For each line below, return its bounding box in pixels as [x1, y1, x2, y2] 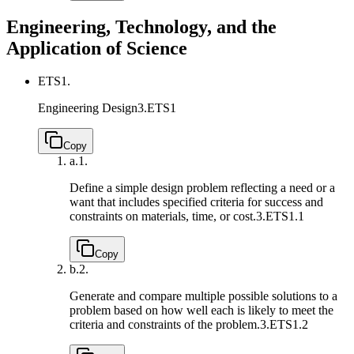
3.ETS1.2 [260, 318, 308, 332]
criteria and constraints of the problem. [70, 318, 260, 332]
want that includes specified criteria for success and [70, 195, 323, 209]
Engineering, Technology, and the [6, 16, 277, 37]
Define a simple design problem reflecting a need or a [70, 181, 335, 195]
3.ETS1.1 [256, 209, 304, 224]
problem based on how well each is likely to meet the [70, 303, 333, 318]
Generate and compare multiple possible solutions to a [70, 289, 337, 303]
